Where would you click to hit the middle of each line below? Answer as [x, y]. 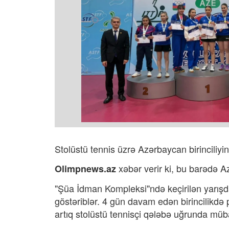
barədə [202, 168]
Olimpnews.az [85, 169]
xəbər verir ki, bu [151, 168]
